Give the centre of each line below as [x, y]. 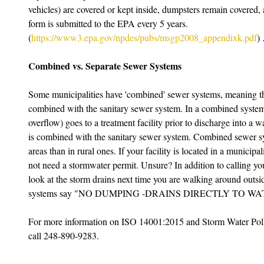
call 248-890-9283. [65, 235]
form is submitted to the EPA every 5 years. [109, 23]
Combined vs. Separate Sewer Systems [105, 66]
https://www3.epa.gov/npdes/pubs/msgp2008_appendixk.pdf [144, 37]
